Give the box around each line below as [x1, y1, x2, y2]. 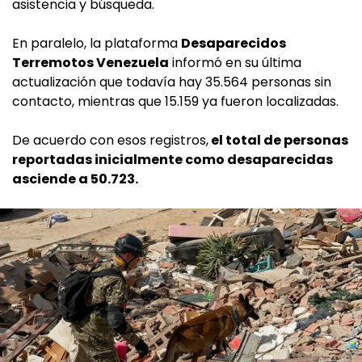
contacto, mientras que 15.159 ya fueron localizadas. [12, 91, 339, 111]
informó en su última [169, 53, 301, 72]
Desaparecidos [181, 33, 286, 53]
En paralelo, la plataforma [12, 33, 181, 53]
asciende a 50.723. [12, 169, 138, 188]
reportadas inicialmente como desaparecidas [12, 149, 333, 169]
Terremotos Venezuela [12, 53, 169, 72]
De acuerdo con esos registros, [12, 130, 208, 149]
